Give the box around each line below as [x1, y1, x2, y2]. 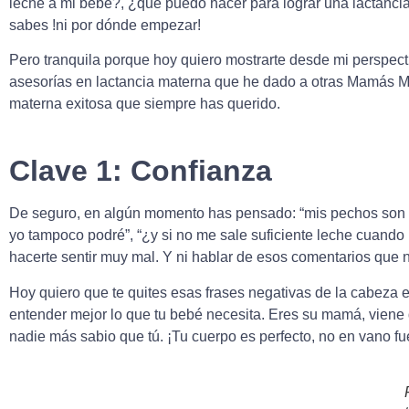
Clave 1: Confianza [9, 154, 272, 188]
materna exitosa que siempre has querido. [9, 96, 280, 112]
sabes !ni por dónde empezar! [9, 16, 201, 33]
